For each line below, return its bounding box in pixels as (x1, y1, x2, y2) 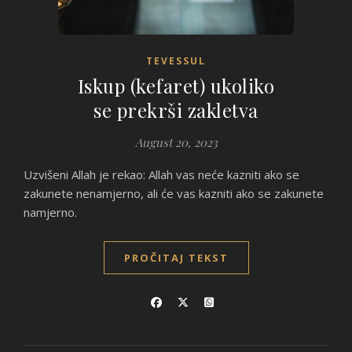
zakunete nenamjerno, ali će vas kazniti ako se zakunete (24, 185, 324, 201)
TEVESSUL (146, 54, 206, 68)
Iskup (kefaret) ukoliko (77, 73, 275, 98)
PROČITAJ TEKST (123, 251, 229, 265)
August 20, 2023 (134, 134, 218, 150)
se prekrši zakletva (93, 97, 258, 123)
